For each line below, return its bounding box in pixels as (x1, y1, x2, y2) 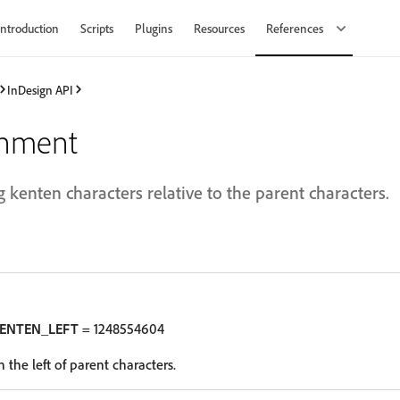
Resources (194, 21, 245, 36)
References (266, 21, 326, 36)
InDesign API (7, 81, 73, 97)
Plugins (135, 21, 172, 36)
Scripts (80, 21, 113, 36)
